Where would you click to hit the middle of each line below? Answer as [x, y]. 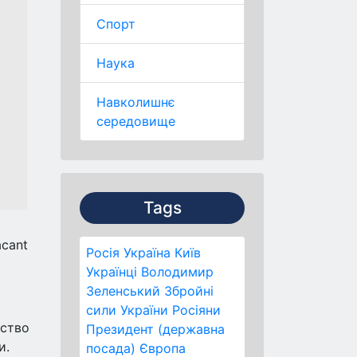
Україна [147, 253]
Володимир [177, 272]
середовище [136, 121]
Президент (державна [155, 329]
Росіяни [196, 310]
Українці [112, 272]
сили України [127, 310]
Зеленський [123, 291]
